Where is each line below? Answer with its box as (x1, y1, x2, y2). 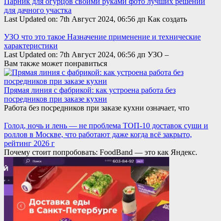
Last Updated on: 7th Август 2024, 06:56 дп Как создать (4, 14, 187, 23)
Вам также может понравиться (4, 59, 107, 68)
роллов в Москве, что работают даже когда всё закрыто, (4, 130, 192, 139)
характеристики (4, 41, 58, 50)
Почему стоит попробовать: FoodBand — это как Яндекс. (4, 147, 197, 156)
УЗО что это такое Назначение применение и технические (4, 32, 201, 41)
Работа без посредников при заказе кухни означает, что (4, 103, 189, 112)
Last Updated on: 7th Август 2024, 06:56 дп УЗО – (4, 50, 169, 59)
